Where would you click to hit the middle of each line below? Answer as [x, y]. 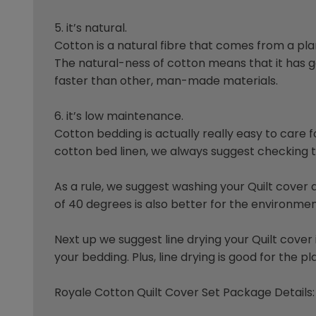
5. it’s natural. [91, 28]
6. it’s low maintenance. [119, 116]
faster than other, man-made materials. [166, 81]
